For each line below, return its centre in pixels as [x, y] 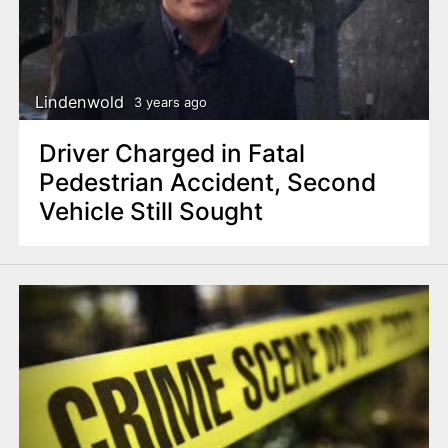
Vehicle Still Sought [150, 211]
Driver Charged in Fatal [171, 153]
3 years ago [170, 101]
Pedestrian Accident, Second [207, 182]
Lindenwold [80, 101]
